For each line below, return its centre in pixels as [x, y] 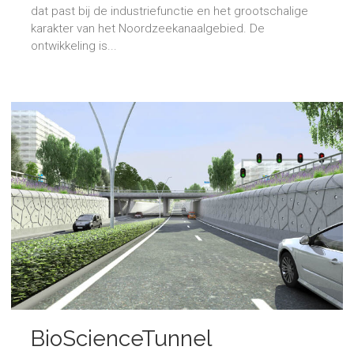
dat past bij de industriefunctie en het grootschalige [169, 11]
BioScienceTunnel [121, 338]
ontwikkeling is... [74, 46]
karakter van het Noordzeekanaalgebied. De [148, 29]
